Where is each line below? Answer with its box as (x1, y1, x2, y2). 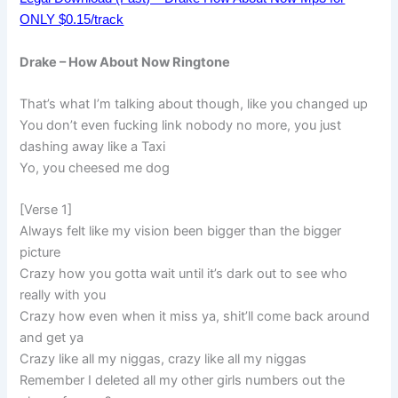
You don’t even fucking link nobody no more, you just (20, 117, 342, 134)
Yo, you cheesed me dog (20, 160, 171, 177)
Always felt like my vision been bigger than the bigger (20, 223, 342, 240)
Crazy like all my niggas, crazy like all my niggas (20, 351, 307, 368)
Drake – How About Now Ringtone (20, 53, 231, 70)
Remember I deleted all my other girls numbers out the (20, 372, 346, 389)
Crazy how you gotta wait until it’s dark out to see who (20, 266, 348, 283)
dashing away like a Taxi (20, 139, 166, 155)
